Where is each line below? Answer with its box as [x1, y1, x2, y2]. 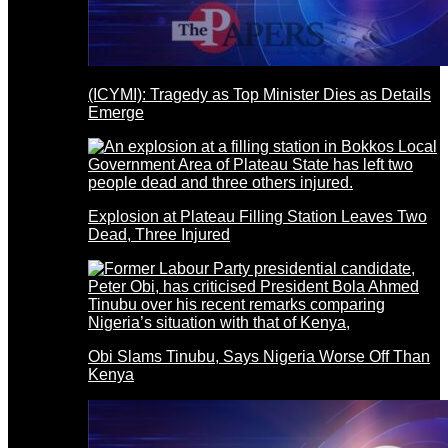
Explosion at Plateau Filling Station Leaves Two [88, 207, 427, 225]
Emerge [88, 103, 144, 121]
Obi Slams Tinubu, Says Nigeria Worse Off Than [88, 347, 430, 365]
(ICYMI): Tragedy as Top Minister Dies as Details [88, 85, 431, 103]
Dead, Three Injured [88, 225, 230, 243]
